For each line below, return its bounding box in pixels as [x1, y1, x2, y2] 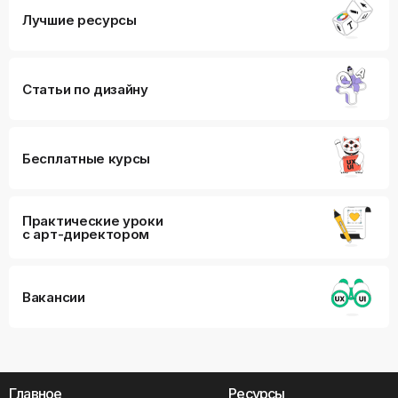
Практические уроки [22, 212, 163, 229]
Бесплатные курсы [22, 149, 151, 167]
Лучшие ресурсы [22, 11, 137, 28]
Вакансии [22, 288, 85, 306]
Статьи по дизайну [22, 80, 148, 98]
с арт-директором [22, 226, 150, 243]
